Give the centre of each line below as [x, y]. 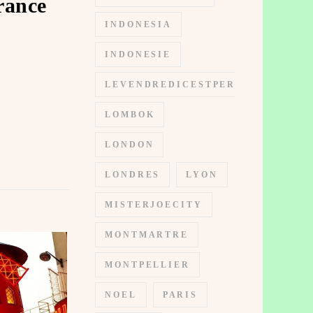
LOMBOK [130, 115]
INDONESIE [138, 54]
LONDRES [133, 175]
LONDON [130, 145]
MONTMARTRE [147, 235]
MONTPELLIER [147, 265]
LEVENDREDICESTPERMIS [182, 85]
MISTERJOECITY [154, 205]
